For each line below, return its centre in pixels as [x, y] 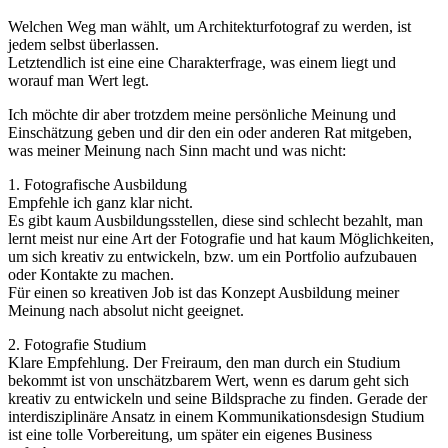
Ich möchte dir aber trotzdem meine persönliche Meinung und [202, 115]
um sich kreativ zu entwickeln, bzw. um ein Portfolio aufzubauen [212, 257]
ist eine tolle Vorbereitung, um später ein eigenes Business [190, 435]
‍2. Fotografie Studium [77, 345]
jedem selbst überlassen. [83, 45]
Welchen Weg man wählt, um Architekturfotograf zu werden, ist [209, 27]
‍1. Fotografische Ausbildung [97, 185]
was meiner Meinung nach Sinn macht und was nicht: [177, 151]
